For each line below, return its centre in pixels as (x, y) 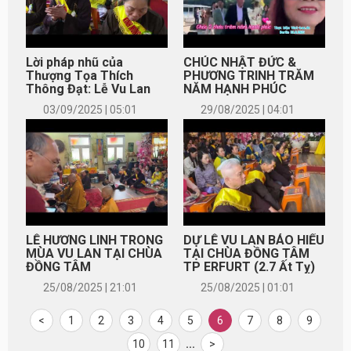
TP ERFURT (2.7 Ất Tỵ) (249, 266)
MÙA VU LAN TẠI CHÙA (94, 253)
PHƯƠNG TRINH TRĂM (249, 75)
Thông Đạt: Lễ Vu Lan (88, 89)
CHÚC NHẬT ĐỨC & (240, 62)
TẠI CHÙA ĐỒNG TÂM (246, 253)
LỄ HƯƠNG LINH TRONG (94, 240)
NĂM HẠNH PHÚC (235, 89)
